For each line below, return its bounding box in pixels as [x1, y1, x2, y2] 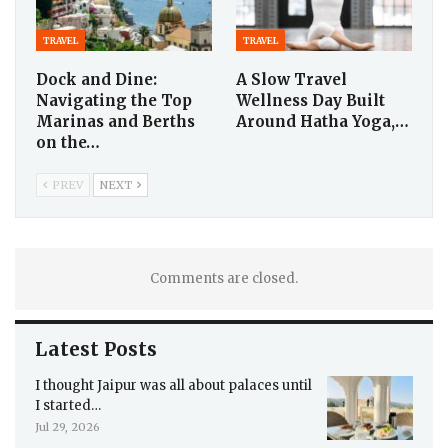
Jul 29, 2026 [35, 420, 100, 435]
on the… [36, 133, 100, 153]
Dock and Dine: [36, 70, 157, 90]
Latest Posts [35, 337, 157, 362]
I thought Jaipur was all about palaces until [35, 377, 312, 395]
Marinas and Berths [36, 112, 195, 132]
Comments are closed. [150, 270, 298, 288]
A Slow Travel [236, 70, 347, 90]
